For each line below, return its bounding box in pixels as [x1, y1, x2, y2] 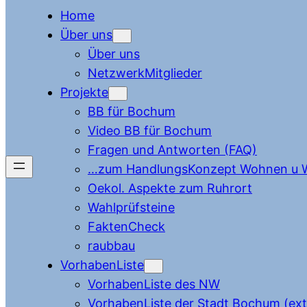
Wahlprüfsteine [88, 200, 175, 215]
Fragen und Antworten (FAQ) [88, 143, 257, 158]
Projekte [60, 85, 108, 100]
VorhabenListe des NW [88, 277, 220, 292]
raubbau [88, 238, 135, 254]
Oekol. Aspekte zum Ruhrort [88, 181, 252, 196]
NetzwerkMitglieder [88, 66, 202, 81]
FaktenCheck [88, 219, 165, 234]
